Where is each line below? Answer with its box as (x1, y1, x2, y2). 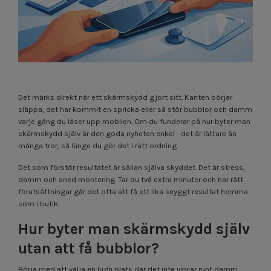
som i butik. (18, 198, 59, 208)
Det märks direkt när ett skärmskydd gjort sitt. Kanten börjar (18, 92, 232, 102)
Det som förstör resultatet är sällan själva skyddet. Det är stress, (18, 162, 245, 172)
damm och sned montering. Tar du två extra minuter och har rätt (18, 174, 243, 184)
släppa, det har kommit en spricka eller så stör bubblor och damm (18, 104, 252, 114)
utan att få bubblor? (18, 239, 159, 257)
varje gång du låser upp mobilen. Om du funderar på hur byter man (18, 116, 250, 126)
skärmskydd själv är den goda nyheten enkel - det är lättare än (18, 128, 237, 138)
